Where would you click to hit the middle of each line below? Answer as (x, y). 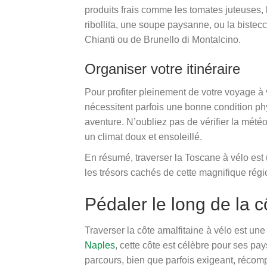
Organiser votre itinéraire (162, 69)
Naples (100, 245)
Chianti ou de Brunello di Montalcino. (163, 40)
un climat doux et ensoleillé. (143, 137)
